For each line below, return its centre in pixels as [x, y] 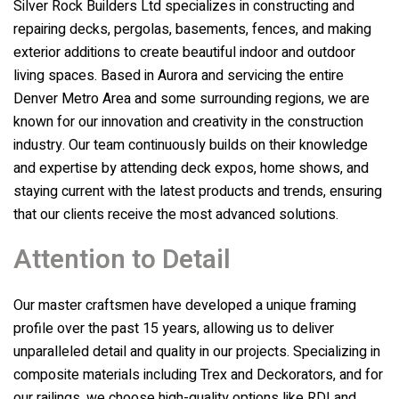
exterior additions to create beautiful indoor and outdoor [184, 53]
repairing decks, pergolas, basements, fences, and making [192, 29]
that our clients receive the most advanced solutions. [176, 215]
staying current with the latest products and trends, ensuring [198, 191]
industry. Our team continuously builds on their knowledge [191, 145]
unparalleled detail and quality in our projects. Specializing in [197, 352]
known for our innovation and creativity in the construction [188, 122]
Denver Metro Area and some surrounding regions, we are [191, 99]
